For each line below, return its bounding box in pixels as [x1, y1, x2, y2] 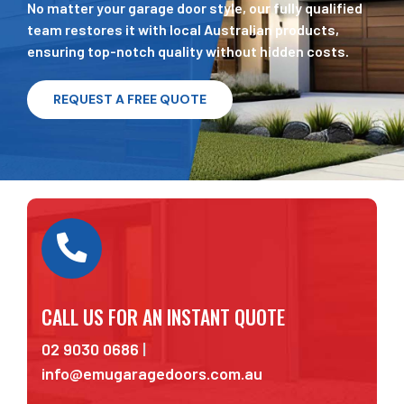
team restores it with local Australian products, [26, 21, 339, 39]
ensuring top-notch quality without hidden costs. [26, 42, 349, 60]
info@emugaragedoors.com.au [41, 363, 263, 383]
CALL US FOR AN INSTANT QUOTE [41, 301, 286, 331]
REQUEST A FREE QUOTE [52, 91, 207, 108]
